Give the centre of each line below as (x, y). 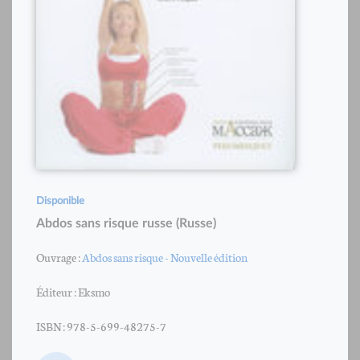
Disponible (60, 201)
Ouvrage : (59, 256)
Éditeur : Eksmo (73, 291)
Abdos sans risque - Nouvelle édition (165, 256)
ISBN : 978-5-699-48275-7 (101, 325)
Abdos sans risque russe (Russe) (126, 223)
